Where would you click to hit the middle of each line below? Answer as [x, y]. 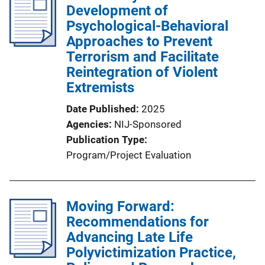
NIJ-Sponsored [148, 124]
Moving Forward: [120, 206]
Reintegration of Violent [142, 72]
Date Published [101, 109]
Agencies [88, 124]
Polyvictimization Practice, [151, 253]
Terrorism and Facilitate [143, 57]
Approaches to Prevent [139, 41]
